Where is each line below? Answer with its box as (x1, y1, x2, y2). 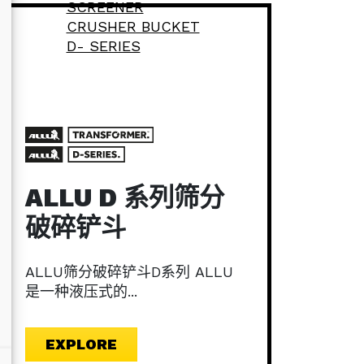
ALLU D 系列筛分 (25, 182, 224, 213)
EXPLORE (45, 335, 117, 353)
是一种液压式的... (25, 282, 137, 300)
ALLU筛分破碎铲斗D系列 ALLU (25, 262, 233, 280)
